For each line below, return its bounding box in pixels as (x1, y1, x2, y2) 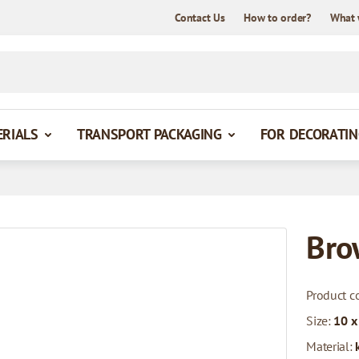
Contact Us (175, 10, 225, 25)
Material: (306, 338, 356, 354)
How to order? (244, 10, 311, 25)
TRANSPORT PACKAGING (76, 125, 222, 143)
